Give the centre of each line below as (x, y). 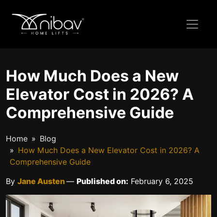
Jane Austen (42, 182)
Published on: (102, 182)
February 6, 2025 (161, 182)
